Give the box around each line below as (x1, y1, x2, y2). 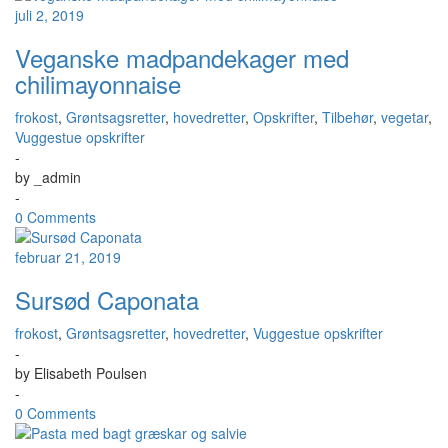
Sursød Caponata (15, 282, 199, 317)
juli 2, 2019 (15, 5, 84, 25)
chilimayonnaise (15, 66, 181, 101)
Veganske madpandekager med (15, 40, 349, 75)
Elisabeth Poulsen (34, 363, 147, 383)
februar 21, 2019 (15, 247, 121, 267)
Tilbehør (322, 107, 373, 127)
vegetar (381, 107, 428, 127)
